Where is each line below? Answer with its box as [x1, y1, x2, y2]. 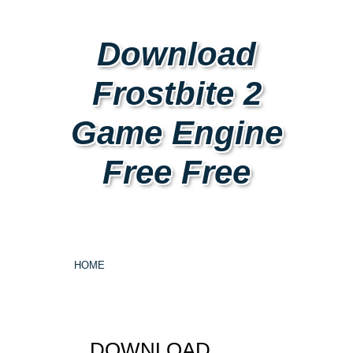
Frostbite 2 [91, 75, 262, 112]
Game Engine [70, 114, 283, 151]
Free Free [102, 154, 251, 191]
